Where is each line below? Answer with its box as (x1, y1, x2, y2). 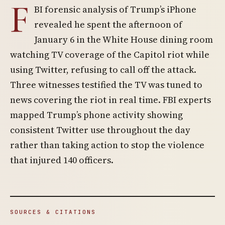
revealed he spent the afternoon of (34, 18, 182, 31)
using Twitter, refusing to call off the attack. (10, 63, 196, 76)
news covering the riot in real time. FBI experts (10, 93, 211, 106)
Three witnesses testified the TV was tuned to (10, 78, 202, 91)
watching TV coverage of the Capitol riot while (10, 48, 209, 61)
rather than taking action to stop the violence (10, 139, 204, 151)
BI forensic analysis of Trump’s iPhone (34, 3, 196, 16)
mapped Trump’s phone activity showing (10, 108, 183, 121)
